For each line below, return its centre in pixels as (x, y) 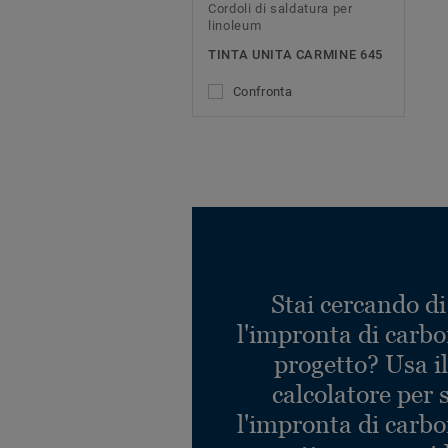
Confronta (262, 92)
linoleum (235, 26)
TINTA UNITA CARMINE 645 (295, 55)
